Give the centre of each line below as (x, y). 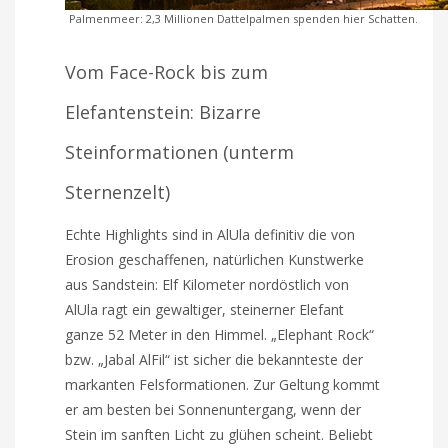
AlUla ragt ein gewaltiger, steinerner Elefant (205, 309)
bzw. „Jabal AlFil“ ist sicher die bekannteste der (214, 359)
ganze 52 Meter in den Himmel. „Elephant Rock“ (220, 334)
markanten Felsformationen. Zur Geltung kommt (223, 384)
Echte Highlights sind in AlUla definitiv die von (210, 234)
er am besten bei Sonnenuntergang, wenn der (213, 409)
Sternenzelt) (118, 191)
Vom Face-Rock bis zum (167, 71)
